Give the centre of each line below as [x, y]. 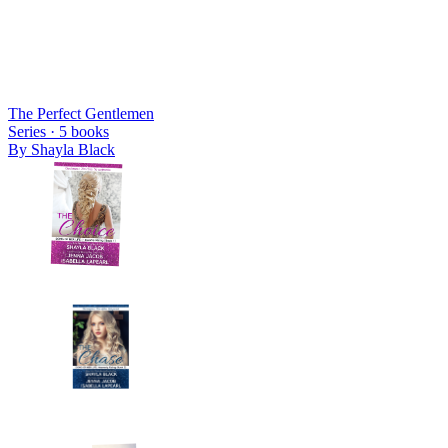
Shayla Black [73, 149]
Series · [33, 131]
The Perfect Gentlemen [81, 113]
